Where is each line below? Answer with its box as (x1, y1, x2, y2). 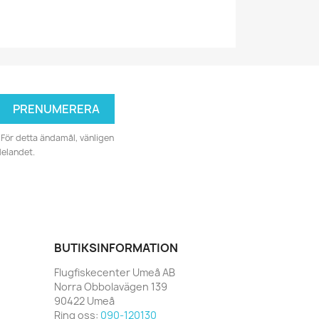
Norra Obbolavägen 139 (54, 279, 167, 293)
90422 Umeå (54, 293, 115, 308)
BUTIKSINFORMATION (54, 239, 178, 256)
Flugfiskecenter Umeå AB (54, 265, 175, 279)
